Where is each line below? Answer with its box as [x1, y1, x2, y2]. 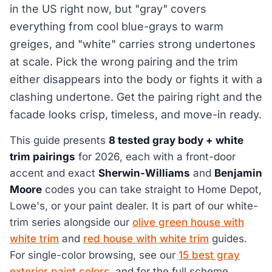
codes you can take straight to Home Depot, [42, 183, 262, 196]
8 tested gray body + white [109, 134, 243, 147]
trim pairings [10, 151, 75, 163]
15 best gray [178, 249, 240, 262]
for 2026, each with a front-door [75, 151, 236, 163]
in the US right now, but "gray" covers [10, 2, 206, 16]
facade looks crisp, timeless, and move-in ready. [10, 108, 262, 121]
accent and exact [10, 167, 98, 180]
